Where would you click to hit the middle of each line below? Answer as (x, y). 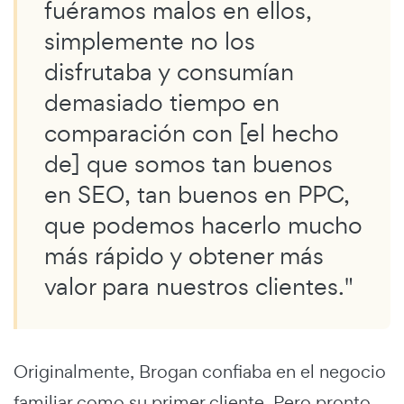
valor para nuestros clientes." (199, 287)
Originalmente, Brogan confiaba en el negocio (200, 372)
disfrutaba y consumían (169, 72)
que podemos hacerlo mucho (203, 225)
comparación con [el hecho (192, 133)
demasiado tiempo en (162, 103)
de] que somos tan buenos (188, 164)
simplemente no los (150, 41)
